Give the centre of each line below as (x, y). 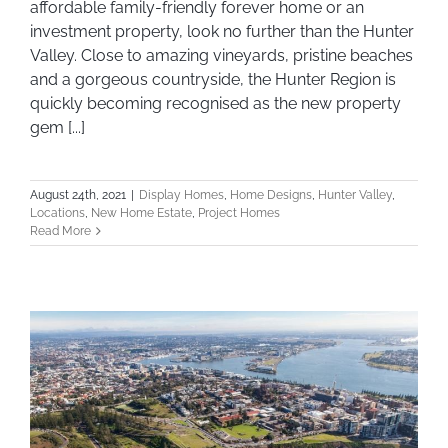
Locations (57, 212)
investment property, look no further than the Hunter (222, 31)
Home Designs (271, 194)
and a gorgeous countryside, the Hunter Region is (213, 79)
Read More (60, 230)
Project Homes (239, 212)
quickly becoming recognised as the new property (215, 103)
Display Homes (181, 194)
